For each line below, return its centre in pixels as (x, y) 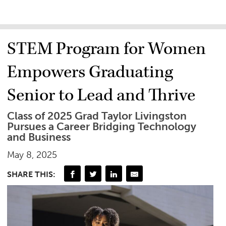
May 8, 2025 (32, 155)
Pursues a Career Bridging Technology (102, 126)
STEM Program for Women (107, 49)
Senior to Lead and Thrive (101, 95)
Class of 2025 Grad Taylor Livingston (97, 116)
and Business (39, 137)
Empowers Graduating (90, 72)
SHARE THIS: (32, 175)
